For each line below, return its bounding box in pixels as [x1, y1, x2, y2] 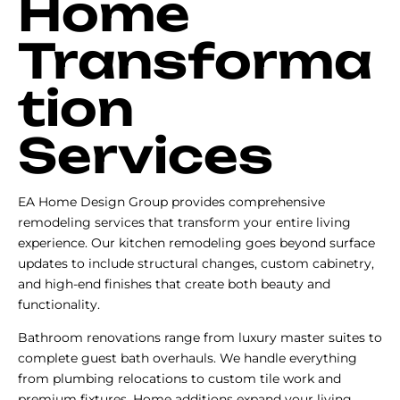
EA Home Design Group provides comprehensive [18, 193, 325, 210]
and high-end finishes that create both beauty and [18, 275, 330, 292]
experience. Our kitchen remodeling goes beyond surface [18, 234, 375, 251]
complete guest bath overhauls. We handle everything [18, 349, 357, 366]
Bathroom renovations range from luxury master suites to [18, 329, 382, 346]
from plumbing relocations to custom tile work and [18, 370, 341, 387]
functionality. [18, 296, 100, 312]
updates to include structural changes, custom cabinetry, [18, 254, 374, 271]
